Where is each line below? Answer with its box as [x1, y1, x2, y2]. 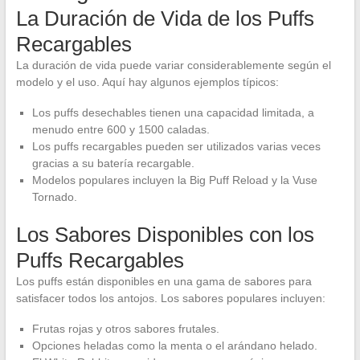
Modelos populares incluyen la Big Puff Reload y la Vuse [31, 173, 317, 186]
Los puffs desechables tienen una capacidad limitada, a [31, 105, 314, 119]
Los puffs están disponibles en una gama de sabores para [15, 274, 312, 288]
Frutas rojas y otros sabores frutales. [31, 321, 219, 335]
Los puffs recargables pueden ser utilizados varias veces [31, 139, 321, 153]
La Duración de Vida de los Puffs [15, 6, 314, 31]
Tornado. [31, 190, 77, 203]
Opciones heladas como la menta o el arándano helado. [31, 338, 317, 352]
